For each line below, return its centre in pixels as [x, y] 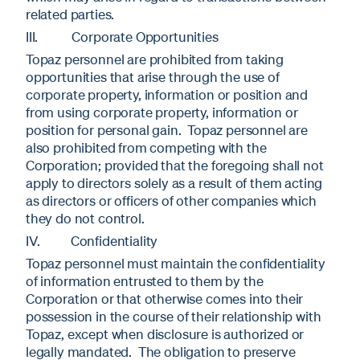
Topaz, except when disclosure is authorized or [165, 334]
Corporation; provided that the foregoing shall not [175, 166]
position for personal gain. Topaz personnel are [167, 130]
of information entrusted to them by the [145, 281]
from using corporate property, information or [162, 112]
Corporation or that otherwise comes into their [165, 299]
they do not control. [85, 219]
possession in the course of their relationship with [174, 317]
